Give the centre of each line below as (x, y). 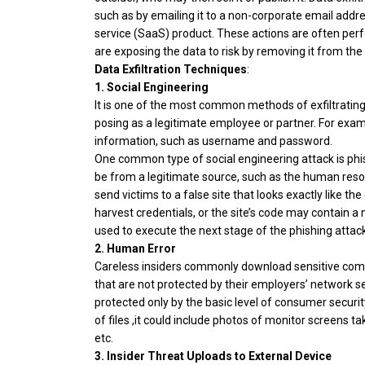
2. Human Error (135, 249)
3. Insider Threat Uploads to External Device (213, 356)
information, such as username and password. (213, 141)
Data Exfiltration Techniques (171, 70)
